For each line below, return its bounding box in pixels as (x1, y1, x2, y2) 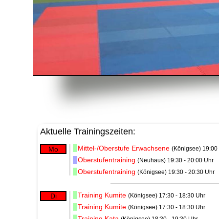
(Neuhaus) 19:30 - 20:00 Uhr (137, 157, 214, 164)
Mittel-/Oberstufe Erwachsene (78, 144, 170, 153)
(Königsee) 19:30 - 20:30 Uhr (137, 169, 215, 176)
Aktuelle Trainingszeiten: (40, 127, 136, 137)
